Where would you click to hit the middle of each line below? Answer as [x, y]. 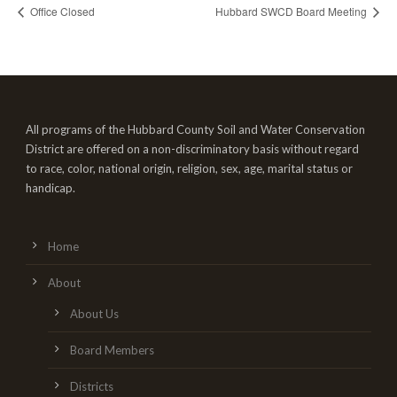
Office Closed [61, 11]
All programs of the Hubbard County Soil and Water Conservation [195, 129]
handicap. [51, 187]
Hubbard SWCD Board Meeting [292, 11]
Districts [92, 386]
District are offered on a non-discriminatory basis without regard [192, 148]
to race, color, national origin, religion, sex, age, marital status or [189, 168]
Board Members [112, 350]
